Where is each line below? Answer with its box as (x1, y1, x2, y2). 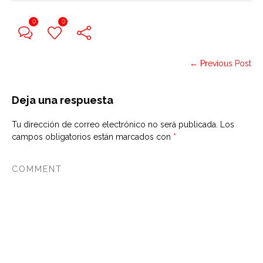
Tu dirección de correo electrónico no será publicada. (12, 120, 218, 129)
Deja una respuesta (12, 94, 113, 106)
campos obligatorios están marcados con (12, 132, 173, 141)
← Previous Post (190, 59, 251, 68)
